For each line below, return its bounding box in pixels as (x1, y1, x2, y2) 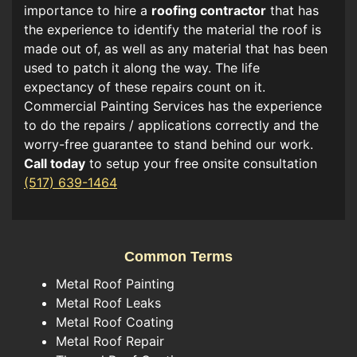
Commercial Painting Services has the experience (24, 97, 322, 114)
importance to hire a (24, 2, 151, 18)
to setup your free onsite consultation (85, 155, 317, 171)
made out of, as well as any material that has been (24, 40, 328, 57)
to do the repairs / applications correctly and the (24, 116, 319, 133)
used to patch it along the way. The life (24, 59, 260, 76)
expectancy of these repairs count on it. (24, 78, 265, 95)
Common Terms (124, 248, 233, 265)
